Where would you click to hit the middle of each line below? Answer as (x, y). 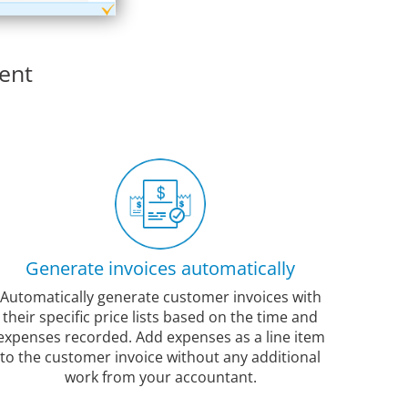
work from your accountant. (160, 377)
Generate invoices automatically (160, 268)
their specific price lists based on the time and (160, 317)
